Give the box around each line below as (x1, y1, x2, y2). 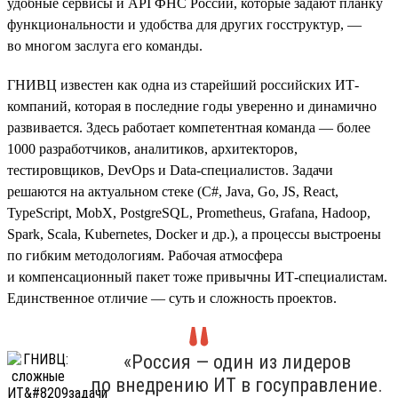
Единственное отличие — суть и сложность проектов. (7, 290, 337, 306)
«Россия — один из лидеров (123, 350, 351, 373)
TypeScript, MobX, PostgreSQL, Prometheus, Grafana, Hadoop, (7, 204, 370, 220)
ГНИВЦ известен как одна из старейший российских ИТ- (7, 76, 359, 92)
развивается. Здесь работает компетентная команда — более (7, 119, 370, 135)
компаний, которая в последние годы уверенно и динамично (7, 98, 377, 114)
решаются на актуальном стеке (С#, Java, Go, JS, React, (7, 183, 338, 199)
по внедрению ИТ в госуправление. (91, 373, 383, 396)
